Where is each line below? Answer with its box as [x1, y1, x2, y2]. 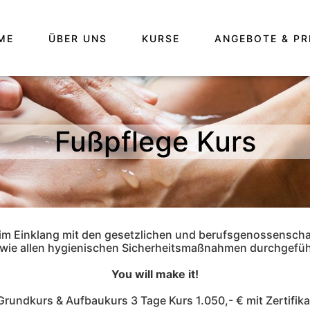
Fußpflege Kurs [54, 125, 256, 159]
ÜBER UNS [48, 32, 107, 44]
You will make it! [111, 267, 199, 282]
